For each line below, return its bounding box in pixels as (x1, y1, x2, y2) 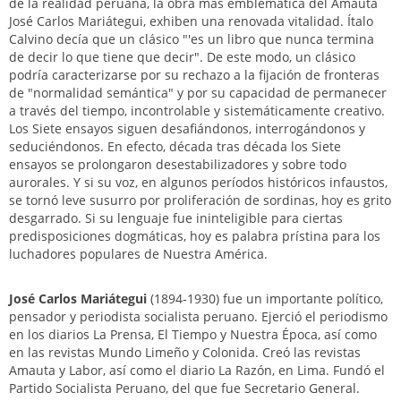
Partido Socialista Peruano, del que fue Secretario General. (9, 380, 360, 397)
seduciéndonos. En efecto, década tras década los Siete (9, 138, 341, 155)
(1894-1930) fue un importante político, (147, 290, 383, 307)
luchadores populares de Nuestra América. (9, 245, 268, 262)
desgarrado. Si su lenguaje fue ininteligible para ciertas (9, 209, 343, 226)
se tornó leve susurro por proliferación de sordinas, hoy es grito (9, 192, 391, 209)
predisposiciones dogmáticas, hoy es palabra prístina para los (9, 227, 380, 244)
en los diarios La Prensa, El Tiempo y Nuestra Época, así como (9, 326, 377, 343)
